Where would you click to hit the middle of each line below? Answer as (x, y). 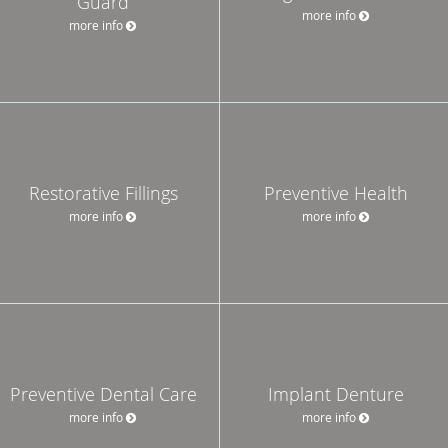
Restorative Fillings (103, 192)
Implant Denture (336, 393)
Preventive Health (336, 192)
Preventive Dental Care (103, 393)
